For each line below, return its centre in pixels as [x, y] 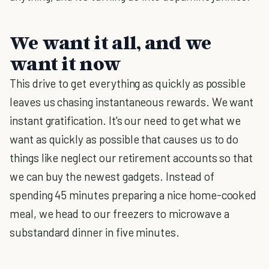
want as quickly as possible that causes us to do [124, 139]
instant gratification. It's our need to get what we [125, 120]
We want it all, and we [110, 42]
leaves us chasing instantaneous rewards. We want [132, 102]
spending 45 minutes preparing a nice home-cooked [133, 195]
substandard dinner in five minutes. [95, 232]
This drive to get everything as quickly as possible [128, 83]
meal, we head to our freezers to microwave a [119, 213]
